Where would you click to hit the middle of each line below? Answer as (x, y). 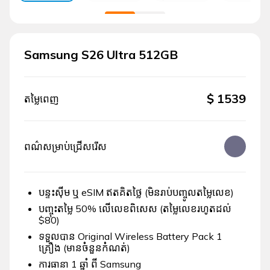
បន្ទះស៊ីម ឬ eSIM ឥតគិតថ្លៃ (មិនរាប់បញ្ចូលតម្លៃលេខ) (136, 193)
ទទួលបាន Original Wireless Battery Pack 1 (130, 237)
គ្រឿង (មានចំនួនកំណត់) (84, 248)
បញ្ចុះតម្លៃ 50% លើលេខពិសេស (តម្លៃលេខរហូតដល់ (135, 209)
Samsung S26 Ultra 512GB (101, 55)
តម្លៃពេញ (42, 99)
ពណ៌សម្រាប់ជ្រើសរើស (65, 146)
